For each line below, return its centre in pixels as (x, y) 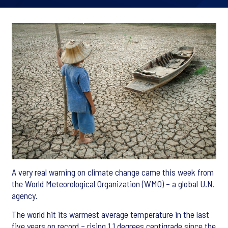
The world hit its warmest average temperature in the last (110, 215)
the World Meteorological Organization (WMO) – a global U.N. (113, 184)
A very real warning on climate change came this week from (113, 172)
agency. (25, 196)
